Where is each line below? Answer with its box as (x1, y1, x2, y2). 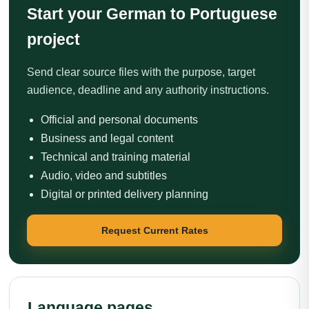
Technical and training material (41, 151, 190, 163)
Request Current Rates (101, 224, 208, 236)
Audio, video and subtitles (41, 170, 167, 181)
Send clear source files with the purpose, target (27, 66, 255, 78)
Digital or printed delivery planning (41, 188, 208, 200)
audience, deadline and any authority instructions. (27, 84, 269, 96)
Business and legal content (41, 132, 173, 144)
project (27, 30, 80, 48)
